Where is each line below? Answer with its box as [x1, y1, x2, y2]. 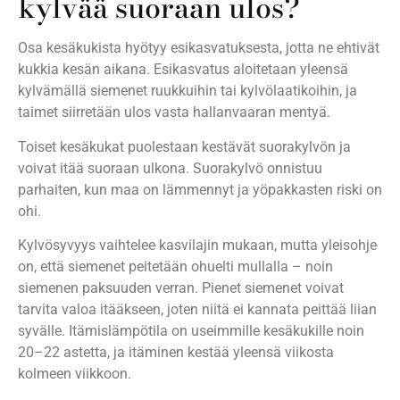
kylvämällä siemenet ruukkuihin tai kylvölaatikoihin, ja [18, 82, 357, 100]
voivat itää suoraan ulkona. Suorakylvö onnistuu [18, 159, 322, 177]
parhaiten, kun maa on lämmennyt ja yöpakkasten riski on [18, 180, 382, 198]
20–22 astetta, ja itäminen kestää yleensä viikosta [18, 344, 334, 362]
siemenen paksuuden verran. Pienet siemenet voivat [18, 279, 344, 297]
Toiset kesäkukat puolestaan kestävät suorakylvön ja [18, 137, 351, 155]
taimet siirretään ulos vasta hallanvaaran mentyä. [18, 104, 330, 121]
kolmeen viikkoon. [18, 365, 131, 383]
